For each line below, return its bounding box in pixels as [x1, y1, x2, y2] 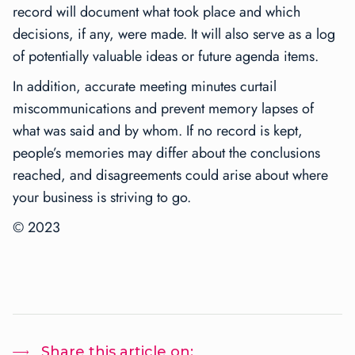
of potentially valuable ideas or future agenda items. [13, 46, 319, 67]
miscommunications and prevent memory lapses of [13, 98, 314, 120]
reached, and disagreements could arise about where [13, 165, 328, 186]
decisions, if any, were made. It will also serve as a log [13, 24, 335, 45]
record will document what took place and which [13, 2, 300, 23]
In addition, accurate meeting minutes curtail [13, 76, 277, 97]
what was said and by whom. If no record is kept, [13, 120, 303, 142]
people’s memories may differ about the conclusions [13, 143, 320, 164]
